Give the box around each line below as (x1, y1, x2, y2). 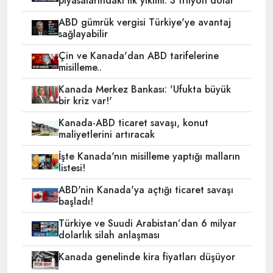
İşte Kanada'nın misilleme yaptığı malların (58, 149, 240, 163)
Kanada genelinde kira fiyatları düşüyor (58, 249, 235, 264)
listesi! (58, 160, 85, 175)
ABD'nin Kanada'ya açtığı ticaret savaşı (58, 182, 233, 197)
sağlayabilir (58, 26, 108, 41)
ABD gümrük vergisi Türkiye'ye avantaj (58, 15, 231, 29)
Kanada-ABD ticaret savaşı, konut (58, 115, 208, 130)
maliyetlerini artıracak (58, 127, 155, 141)
